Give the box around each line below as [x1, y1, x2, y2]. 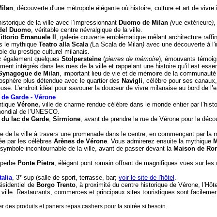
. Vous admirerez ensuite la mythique [107, 138, 213, 145]
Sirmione [53, 115, 80, 123]
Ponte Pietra [17, 159, 54, 167]
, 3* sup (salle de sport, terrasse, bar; [12, 174, 119, 181]
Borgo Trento [36, 181, 76, 188]
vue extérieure [172, 19, 212, 26]
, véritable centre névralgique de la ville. [31, 26, 142, 33]
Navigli [122, 77, 142, 84]
